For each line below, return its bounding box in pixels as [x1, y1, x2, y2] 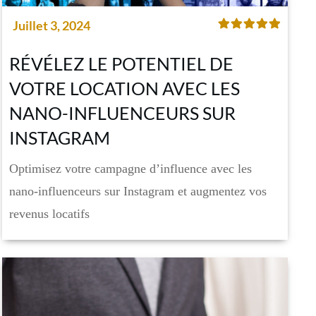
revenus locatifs [9, 207, 90, 221]
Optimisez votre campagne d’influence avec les [9, 162, 253, 176]
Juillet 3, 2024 [13, 18, 91, 34]
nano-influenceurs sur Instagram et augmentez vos [9, 184, 267, 199]
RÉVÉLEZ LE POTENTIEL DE [9, 53, 234, 75]
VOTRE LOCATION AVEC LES [9, 78, 241, 99]
